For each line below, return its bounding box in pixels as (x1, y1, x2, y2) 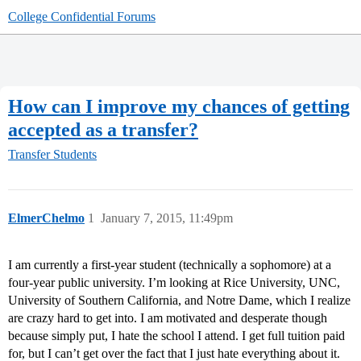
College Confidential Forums (8, 10, 156, 23)
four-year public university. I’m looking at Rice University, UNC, (8, 276, 340, 290)
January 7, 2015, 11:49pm (101, 211, 233, 226)
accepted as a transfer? (8, 118, 198, 140)
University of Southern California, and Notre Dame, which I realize (8, 293, 351, 308)
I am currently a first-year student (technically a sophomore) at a (8, 258, 331, 272)
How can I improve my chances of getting (8, 95, 350, 117)
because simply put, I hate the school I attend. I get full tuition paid (8, 329, 345, 343)
